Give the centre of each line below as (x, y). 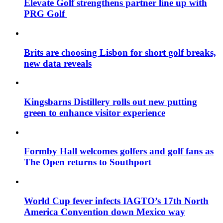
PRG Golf (46, 14)
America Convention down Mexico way (105, 212)
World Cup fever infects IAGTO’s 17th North (116, 201)
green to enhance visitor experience (95, 112)
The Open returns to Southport (88, 162)
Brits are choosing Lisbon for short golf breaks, (120, 52)
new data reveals (58, 63)
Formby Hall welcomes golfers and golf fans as (119, 151)
